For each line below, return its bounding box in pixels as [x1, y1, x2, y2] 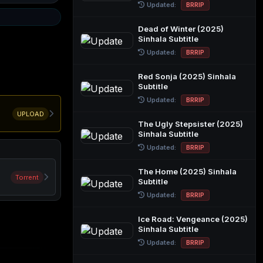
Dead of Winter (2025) [138, 24, 224, 33]
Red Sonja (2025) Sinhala [138, 72, 236, 81]
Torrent [15, 173, 39, 181]
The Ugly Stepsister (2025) [138, 119, 243, 129]
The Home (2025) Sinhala [138, 167, 237, 176]
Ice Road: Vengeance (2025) [138, 214, 248, 224]
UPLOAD [17, 109, 44, 118]
